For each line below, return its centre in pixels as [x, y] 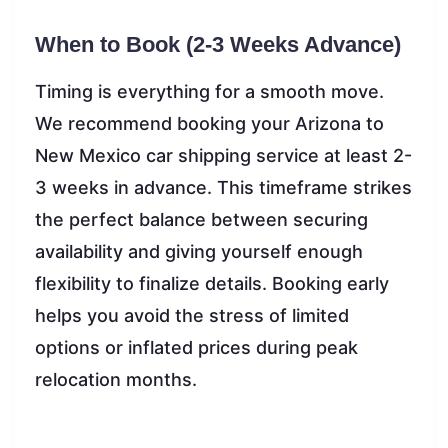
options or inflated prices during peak [196, 347]
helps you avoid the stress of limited [192, 315]
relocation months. [116, 379]
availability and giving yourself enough [199, 251]
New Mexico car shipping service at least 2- [223, 155]
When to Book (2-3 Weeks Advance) [218, 44]
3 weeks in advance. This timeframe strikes [223, 187]
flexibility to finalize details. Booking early [212, 283]
